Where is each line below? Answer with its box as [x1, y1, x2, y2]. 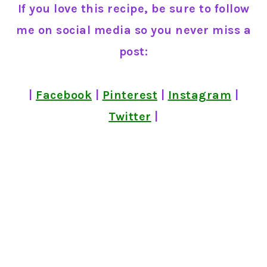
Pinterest [102, 88, 157, 102]
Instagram [167, 88, 231, 102]
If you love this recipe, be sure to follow [17, 1, 250, 15]
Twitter [108, 109, 151, 123]
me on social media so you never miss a [16, 23, 251, 37]
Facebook [36, 88, 92, 102]
